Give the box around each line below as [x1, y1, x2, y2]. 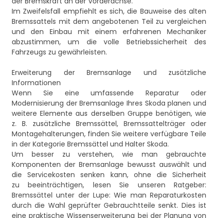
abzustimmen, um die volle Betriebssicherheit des [12, 37, 206, 47]
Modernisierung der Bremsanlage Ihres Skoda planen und [12, 98, 206, 109]
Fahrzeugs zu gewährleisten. [12, 47, 107, 57]
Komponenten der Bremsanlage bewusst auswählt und [12, 160, 206, 170]
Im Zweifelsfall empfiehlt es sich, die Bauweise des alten [12, 6, 206, 17]
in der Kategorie [12, 139, 67, 149]
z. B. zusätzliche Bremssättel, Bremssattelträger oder [12, 119, 206, 129]
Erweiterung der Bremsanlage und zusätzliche [12, 68, 206, 78]
